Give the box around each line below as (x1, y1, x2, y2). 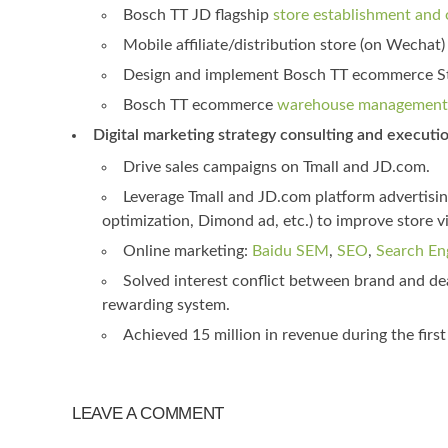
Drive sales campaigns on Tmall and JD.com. (123, 159, 430, 175)
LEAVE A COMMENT (72, 404, 224, 423)
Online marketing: (123, 243, 252, 259)
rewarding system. (102, 297, 230, 313)
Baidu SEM (252, 243, 329, 259)
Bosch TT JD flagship (123, 7, 269, 23)
